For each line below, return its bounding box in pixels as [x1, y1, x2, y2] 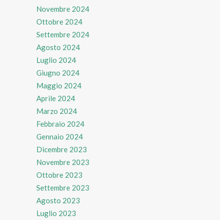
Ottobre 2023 [36, 170, 82, 179]
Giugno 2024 [36, 68, 80, 77]
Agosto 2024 [36, 42, 80, 52]
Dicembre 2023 [36, 144, 87, 154]
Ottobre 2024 [36, 17, 82, 26]
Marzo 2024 [36, 106, 77, 115]
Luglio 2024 [36, 55, 76, 64]
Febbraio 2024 [36, 119, 84, 128]
